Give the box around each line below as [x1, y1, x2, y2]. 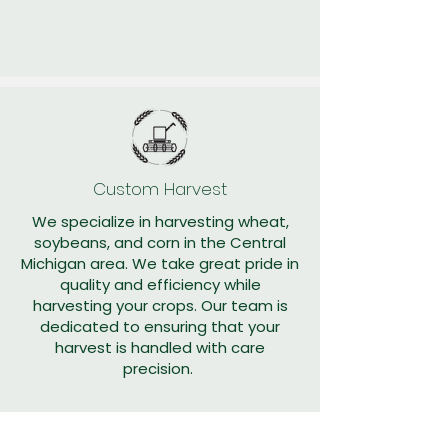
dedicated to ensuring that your [40, 316, 280, 337]
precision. [123, 358, 197, 379]
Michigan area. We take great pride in [21, 253, 299, 274]
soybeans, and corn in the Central [34, 232, 286, 253]
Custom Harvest [93, 177, 227, 201]
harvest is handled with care [55, 337, 265, 358]
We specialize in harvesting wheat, [31, 211, 289, 232]
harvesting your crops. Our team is [32, 295, 288, 316]
